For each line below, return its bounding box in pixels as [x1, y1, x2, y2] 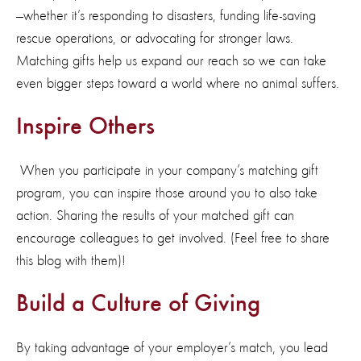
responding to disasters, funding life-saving [89, 8, 316, 23]
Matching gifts [16, 53, 94, 68]
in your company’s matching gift [145, 163, 318, 178]
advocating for [135, 31, 214, 46]
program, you [16, 185, 89, 201]
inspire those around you [118, 185, 251, 201]
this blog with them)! [16, 253, 126, 268]
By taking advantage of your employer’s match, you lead [16, 340, 328, 355]
